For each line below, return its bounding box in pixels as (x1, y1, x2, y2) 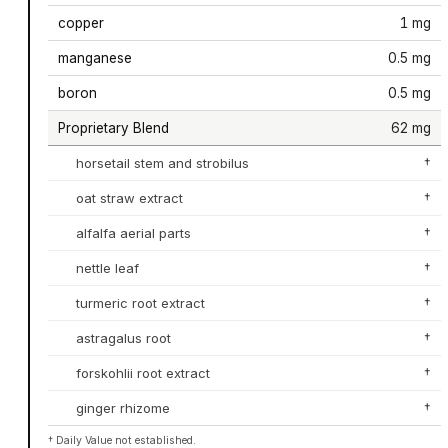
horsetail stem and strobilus (75, 154, 249, 171)
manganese (57, 49, 132, 66)
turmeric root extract (75, 294, 205, 311)
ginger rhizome (75, 399, 170, 416)
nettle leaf (75, 259, 139, 276)
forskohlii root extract (75, 364, 210, 381)
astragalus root (75, 329, 171, 346)
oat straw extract (75, 189, 183, 206)
